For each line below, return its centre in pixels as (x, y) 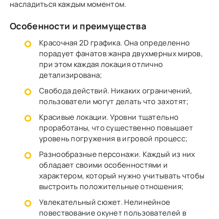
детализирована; (71, 75)
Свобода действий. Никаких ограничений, (116, 91)
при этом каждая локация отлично (101, 65)
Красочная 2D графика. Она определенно (115, 43)
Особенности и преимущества (78, 26)
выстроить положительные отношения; (112, 187)
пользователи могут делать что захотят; (114, 102)
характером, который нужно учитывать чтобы (122, 176)
